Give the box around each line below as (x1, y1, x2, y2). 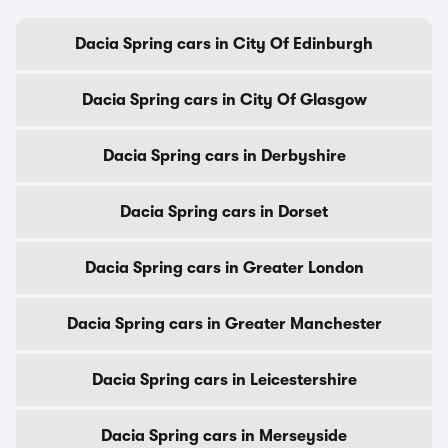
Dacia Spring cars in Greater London (84, 259, 364, 277)
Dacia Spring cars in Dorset (120, 203, 328, 221)
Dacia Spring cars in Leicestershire (91, 371, 357, 389)
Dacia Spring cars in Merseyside (101, 427, 347, 445)
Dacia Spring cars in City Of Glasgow (81, 91, 367, 109)
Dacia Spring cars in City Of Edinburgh (75, 35, 373, 53)
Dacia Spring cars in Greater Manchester (66, 315, 382, 333)
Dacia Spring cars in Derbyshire (102, 147, 346, 165)
